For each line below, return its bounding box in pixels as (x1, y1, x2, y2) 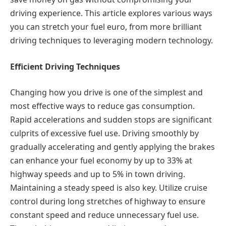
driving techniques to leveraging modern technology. (10, 35, 213, 46)
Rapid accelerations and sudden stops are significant (10, 114, 212, 126)
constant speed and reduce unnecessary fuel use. (10, 209, 199, 221)
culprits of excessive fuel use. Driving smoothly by (10, 128, 199, 139)
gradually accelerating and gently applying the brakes (10, 141, 215, 153)
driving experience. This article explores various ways (10, 8, 212, 19)
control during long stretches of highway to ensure (10, 196, 205, 207)
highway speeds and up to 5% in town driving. (10, 168, 185, 180)
